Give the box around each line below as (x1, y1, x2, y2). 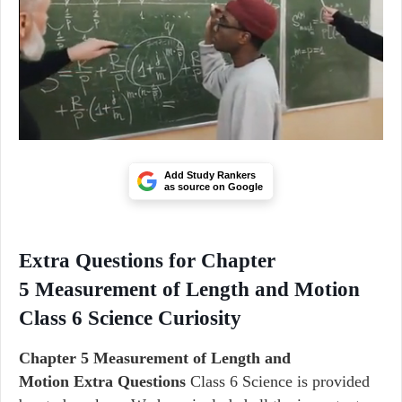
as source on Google (164, 181, 263, 192)
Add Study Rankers (164, 170, 256, 180)
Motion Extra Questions (19, 372, 186, 390)
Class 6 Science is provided (186, 372, 370, 390)
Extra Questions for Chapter (19, 249, 275, 272)
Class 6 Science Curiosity (19, 307, 241, 329)
